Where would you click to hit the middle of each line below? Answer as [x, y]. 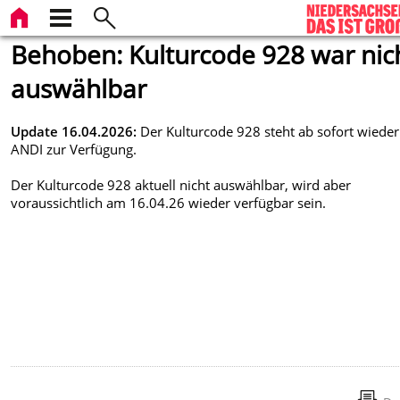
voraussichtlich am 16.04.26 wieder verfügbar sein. [169, 202]
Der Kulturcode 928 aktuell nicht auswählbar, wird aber [181, 184]
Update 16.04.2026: [74, 131]
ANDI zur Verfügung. [74, 149]
